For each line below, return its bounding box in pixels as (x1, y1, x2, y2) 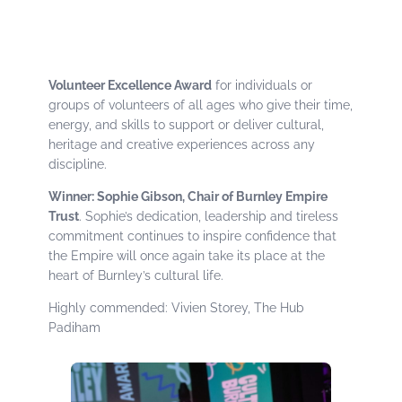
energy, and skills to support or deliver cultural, (48, 117, 325, 132)
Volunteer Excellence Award (48, 77, 213, 92)
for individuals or (212, 77, 313, 92)
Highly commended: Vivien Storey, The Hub (48, 300, 305, 315)
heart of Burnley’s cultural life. (48, 267, 224, 283)
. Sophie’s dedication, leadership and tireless (79, 208, 339, 223)
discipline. (48, 156, 108, 171)
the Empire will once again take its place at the (48, 248, 326, 263)
